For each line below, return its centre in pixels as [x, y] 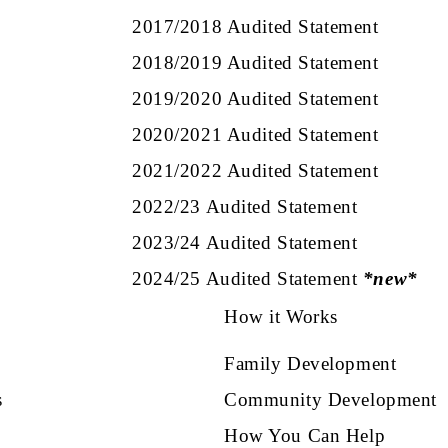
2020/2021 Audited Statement [255, 134]
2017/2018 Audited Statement [255, 26]
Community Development [330, 399]
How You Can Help [305, 435]
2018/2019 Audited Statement [255, 62]
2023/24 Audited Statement [245, 242]
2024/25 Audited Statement [245, 278]
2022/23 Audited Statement [245, 206]
